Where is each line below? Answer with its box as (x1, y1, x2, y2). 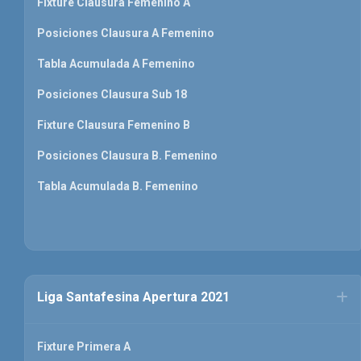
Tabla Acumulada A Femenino (37, 57, 195, 71)
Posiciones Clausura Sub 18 (37, 88, 187, 102)
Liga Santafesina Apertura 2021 (37, 289, 230, 305)
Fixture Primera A (37, 340, 131, 354)
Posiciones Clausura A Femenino (37, 27, 214, 40)
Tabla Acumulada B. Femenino (37, 180, 198, 193)
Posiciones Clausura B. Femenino (37, 149, 218, 163)
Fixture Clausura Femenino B (37, 118, 190, 132)
